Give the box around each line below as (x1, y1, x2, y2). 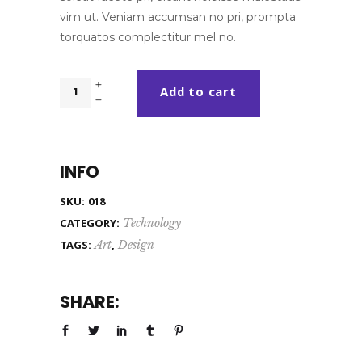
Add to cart (160, 82, 237, 104)
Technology (123, 215, 181, 230)
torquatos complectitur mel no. (60, 29, 236, 44)
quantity (59, 120, 106, 135)
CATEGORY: (60, 215, 123, 234)
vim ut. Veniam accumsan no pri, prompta (60, 9, 296, 24)
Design (118, 237, 154, 252)
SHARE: (60, 289, 120, 314)
